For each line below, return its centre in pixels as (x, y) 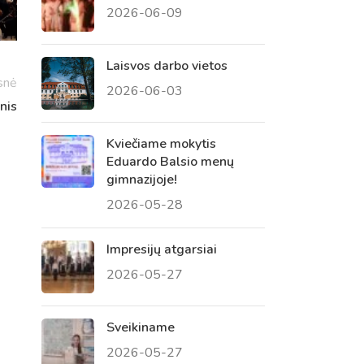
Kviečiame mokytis (161, 143)
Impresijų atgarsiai (161, 249)
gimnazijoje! (141, 179)
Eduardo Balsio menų (170, 161)
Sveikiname (140, 327)
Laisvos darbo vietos (167, 65)
